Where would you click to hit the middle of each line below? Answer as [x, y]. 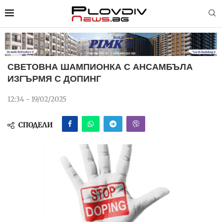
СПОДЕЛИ [36, 125]
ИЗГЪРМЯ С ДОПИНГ [54, 79]
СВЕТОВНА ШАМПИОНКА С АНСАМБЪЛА [100, 67]
